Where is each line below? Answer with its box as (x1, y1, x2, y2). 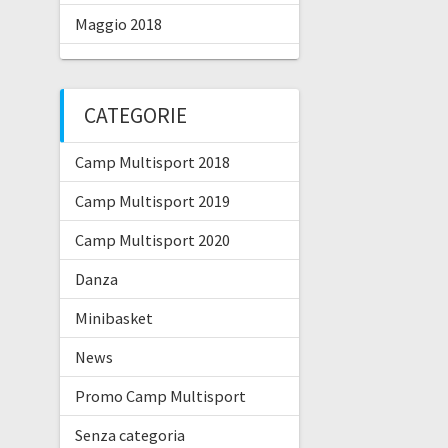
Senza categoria (74, 424, 185, 445)
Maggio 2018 (74, 13, 162, 34)
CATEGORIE (83, 101, 187, 129)
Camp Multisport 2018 (74, 151, 230, 172)
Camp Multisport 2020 (74, 229, 230, 250)
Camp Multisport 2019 (74, 190, 230, 211)
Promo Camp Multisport (74, 385, 246, 406)
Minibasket (74, 307, 153, 328)
